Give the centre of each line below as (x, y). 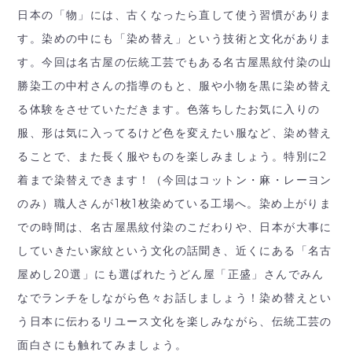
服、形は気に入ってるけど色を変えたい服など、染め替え (175, 132)
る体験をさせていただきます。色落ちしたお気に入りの (169, 109)
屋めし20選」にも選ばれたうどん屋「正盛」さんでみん (171, 274)
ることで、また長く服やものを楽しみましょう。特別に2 (172, 156)
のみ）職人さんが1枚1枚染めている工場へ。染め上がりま (175, 203)
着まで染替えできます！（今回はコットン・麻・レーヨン (175, 180)
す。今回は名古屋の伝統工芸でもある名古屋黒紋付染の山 (175, 62)
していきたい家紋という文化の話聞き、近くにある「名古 (175, 250)
